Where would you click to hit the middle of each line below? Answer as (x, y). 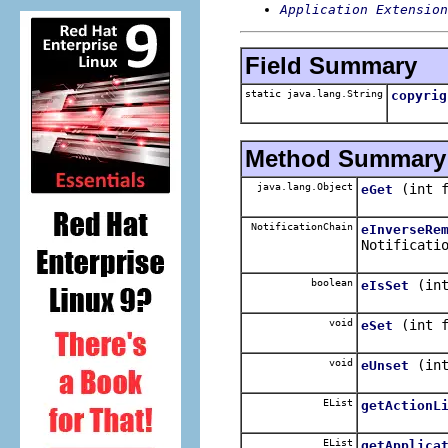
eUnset (385, 365)
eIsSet (385, 285)
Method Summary (345, 158)
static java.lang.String (314, 93)
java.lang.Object (302, 186)
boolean (329, 282)
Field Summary (331, 65)
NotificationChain (299, 226)
